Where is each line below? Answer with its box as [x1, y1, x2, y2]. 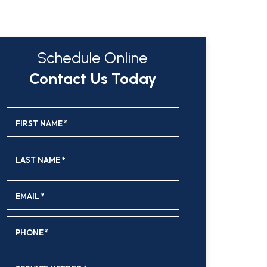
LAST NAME [15, 154, 60, 164]
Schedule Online [38, 48, 148, 67]
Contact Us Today [29, 69, 157, 88]
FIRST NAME [15, 118, 63, 128]
